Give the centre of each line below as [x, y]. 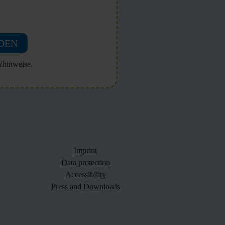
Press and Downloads [85, 187]
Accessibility [85, 175]
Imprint [86, 150]
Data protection [85, 162]
